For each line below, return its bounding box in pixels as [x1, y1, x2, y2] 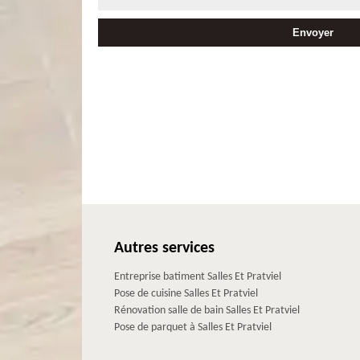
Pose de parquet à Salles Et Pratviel [114, 321, 272, 333]
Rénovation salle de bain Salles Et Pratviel [114, 304, 300, 317]
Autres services [114, 239, 215, 256]
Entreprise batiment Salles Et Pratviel [114, 270, 281, 283]
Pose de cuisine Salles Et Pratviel [114, 287, 258, 300]
